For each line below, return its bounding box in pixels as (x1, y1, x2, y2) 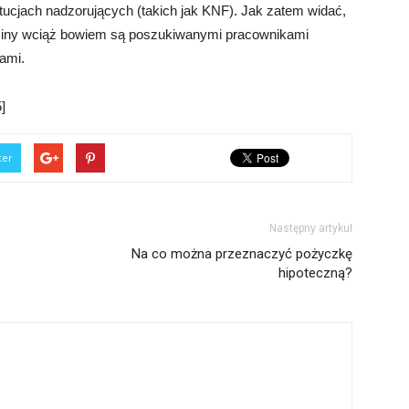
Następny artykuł (269, 222, 352, 235)
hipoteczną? (278, 265, 352, 281)
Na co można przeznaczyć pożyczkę (131, 246, 352, 262)
